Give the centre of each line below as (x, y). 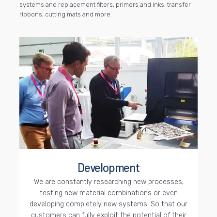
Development (108, 168)
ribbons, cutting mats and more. (66, 15)
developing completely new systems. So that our (108, 204)
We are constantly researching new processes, (108, 182)
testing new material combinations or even (108, 193)
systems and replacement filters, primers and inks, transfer (105, 5)
